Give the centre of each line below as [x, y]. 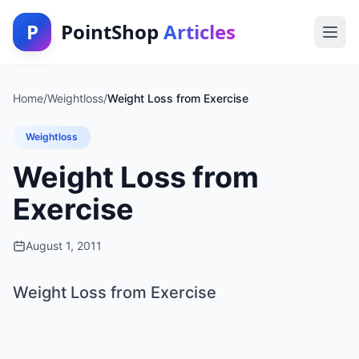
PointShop [112, 32]
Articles [200, 32]
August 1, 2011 [64, 246]
